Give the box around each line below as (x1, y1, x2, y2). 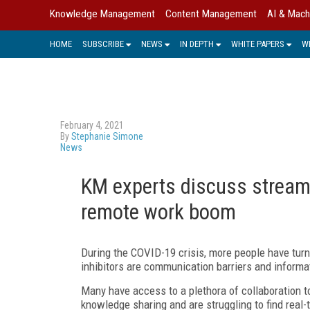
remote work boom (81, 199, 236, 225)
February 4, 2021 (60, 119, 124, 131)
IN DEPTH (180, 38, 214, 49)
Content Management (165, 8, 257, 20)
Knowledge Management (50, 8, 155, 20)
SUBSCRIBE (82, 38, 124, 49)
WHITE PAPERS (231, 38, 284, 49)
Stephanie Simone (71, 130, 143, 142)
